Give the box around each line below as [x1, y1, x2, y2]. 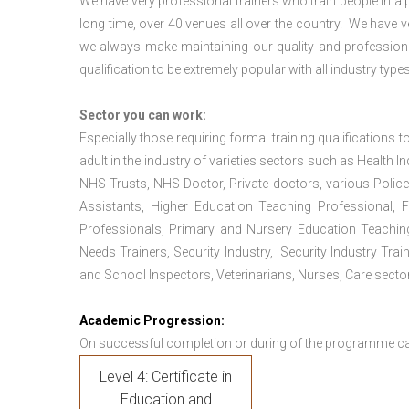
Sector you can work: [79, 108, 206, 122]
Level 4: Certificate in [100, 368, 232, 385]
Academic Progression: [79, 313, 225, 328]
